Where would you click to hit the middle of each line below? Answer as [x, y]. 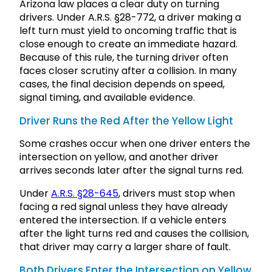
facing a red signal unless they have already [124, 207]
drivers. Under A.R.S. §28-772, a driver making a [130, 18]
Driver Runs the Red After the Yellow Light [126, 121]
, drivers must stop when [177, 194]
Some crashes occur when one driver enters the [135, 144]
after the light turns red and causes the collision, [134, 234]
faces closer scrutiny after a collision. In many [128, 71]
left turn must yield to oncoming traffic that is [128, 31]
